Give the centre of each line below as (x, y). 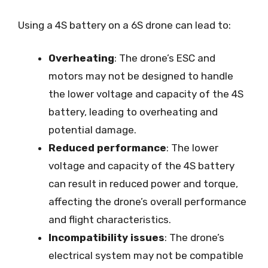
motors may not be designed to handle (141, 76)
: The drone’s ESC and (165, 58)
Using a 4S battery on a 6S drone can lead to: (124, 25)
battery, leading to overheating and (133, 112)
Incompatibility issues (106, 237)
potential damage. (92, 130)
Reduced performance (107, 148)
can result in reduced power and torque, (143, 184)
